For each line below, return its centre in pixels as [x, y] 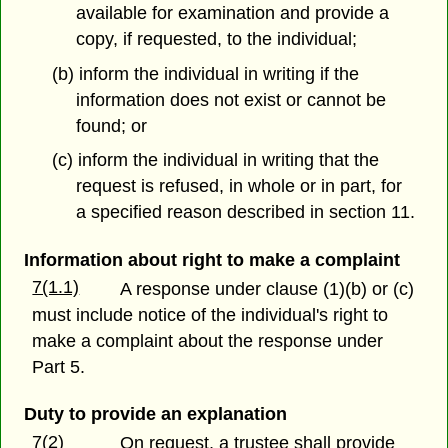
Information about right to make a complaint [211, 259]
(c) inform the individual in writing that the [215, 160]
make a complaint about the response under [208, 340]
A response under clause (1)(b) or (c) [267, 288]
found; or [112, 125]
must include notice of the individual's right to [210, 314]
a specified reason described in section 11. [246, 212]
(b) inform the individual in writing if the [205, 73]
